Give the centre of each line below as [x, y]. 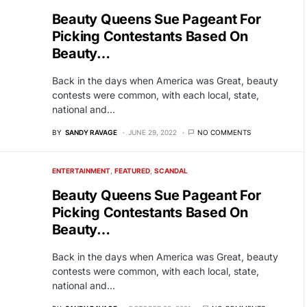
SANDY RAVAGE [91, 132]
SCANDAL [171, 171]
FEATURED [132, 171]
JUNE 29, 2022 [152, 132]
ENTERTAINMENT [81, 171]
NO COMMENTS [224, 132]
